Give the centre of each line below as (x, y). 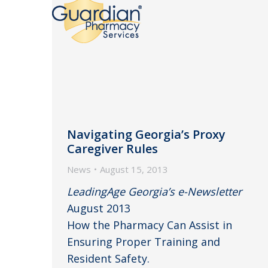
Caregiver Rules (112, 148)
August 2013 (99, 208)
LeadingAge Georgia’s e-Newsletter (154, 191)
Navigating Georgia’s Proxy (146, 134)
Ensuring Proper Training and (144, 241)
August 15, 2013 (134, 169)
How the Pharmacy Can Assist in (150, 225)
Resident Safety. (108, 258)
